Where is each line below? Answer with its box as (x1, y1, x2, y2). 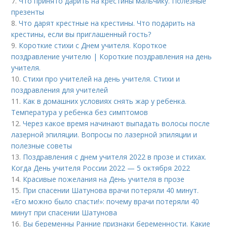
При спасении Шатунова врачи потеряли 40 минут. (23, 185, 199, 195)
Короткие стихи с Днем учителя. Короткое (19, 41, 167, 50)
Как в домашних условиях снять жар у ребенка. (23, 96, 187, 106)
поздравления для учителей (11, 85, 108, 95)
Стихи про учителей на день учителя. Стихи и (23, 74, 180, 84)
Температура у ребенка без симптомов (11, 107, 148, 117)
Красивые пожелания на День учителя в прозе (23, 174, 185, 184)
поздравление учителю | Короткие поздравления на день (11, 52, 212, 61)
